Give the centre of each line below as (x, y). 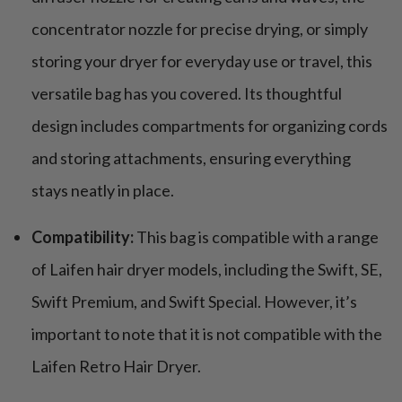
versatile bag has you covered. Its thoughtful (187, 93)
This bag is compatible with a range (256, 236)
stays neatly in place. (103, 190)
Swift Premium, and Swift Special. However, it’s (194, 301)
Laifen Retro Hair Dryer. (116, 366)
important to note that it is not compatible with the (207, 333)
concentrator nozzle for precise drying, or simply (200, 28)
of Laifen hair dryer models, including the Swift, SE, (207, 269)
